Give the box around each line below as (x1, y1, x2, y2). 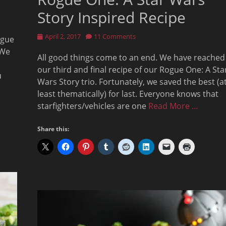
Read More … (148, 100, 198, 112)
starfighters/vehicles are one (37, 100, 148, 112)
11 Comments (94, 32, 136, 41)
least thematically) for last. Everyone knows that (37, 88, 218, 100)
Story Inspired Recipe (37, 7, 186, 28)
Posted (37, 31, 58, 41)
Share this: (37, 125, 69, 134)
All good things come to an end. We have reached (37, 52, 225, 64)
